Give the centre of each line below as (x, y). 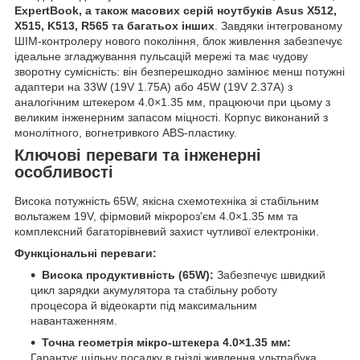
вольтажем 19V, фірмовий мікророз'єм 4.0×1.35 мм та (156, 216)
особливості (64, 172)
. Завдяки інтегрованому (278, 26)
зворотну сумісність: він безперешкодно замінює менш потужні (180, 72)
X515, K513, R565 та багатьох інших (115, 26)
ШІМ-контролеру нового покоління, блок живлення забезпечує (178, 41)
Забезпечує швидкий (270, 274)
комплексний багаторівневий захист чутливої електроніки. (167, 231)
